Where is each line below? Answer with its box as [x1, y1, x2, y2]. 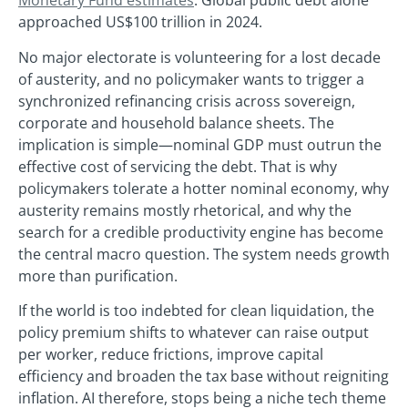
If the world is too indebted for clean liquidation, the [18, 300, 374, 321]
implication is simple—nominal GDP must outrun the [18, 134, 382, 155]
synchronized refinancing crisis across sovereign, [18, 90, 355, 111]
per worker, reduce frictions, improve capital [18, 343, 323, 364]
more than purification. [18, 265, 178, 286]
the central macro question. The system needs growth [18, 243, 390, 264]
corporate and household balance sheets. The [18, 112, 334, 133]
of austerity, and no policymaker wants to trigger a [18, 68, 364, 89]
